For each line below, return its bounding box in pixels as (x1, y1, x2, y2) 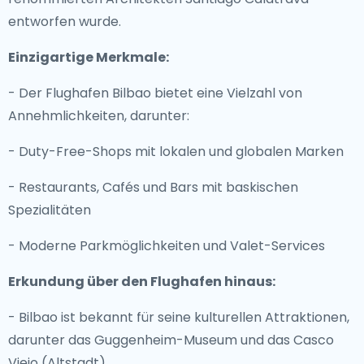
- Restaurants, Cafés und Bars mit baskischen (8, 178, 298, 197)
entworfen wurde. (8, 12, 121, 31)
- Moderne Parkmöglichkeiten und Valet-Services (8, 236, 325, 255)
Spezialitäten (8, 201, 91, 219)
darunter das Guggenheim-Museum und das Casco (8, 331, 334, 349)
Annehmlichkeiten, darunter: (8, 106, 189, 125)
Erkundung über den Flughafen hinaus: (8, 272, 275, 291)
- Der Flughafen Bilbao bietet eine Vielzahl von (8, 84, 302, 102)
